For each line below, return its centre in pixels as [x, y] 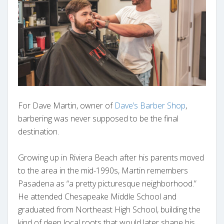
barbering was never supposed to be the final [98, 119]
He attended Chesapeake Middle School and [97, 197]
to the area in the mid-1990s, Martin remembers [103, 171]
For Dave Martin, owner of [66, 106]
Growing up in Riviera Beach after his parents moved [111, 158]
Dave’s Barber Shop [150, 106]
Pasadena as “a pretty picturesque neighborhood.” [107, 184]
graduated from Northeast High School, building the [109, 210]
